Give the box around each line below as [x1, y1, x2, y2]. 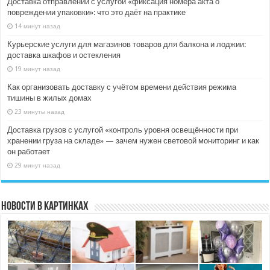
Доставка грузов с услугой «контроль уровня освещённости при [7, 125, 239, 134]
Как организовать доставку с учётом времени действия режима [7, 82, 237, 92]
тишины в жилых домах [7, 93, 92, 102]
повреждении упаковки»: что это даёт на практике [7, 7, 186, 17]
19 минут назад [14, 64, 61, 72]
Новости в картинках [1, 200, 89, 213]
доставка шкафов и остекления [7, 50, 121, 60]
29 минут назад [14, 161, 61, 169]
